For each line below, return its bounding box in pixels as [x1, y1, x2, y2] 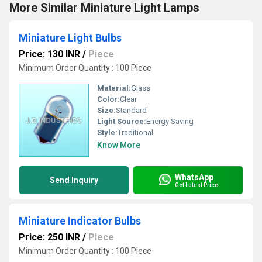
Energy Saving [146, 117, 194, 126]
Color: [97, 95, 120, 104]
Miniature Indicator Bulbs [19, 215, 141, 227]
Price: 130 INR [19, 49, 80, 60]
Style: [97, 128, 118, 137]
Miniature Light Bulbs [19, 32, 122, 44]
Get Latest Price [175, 181, 218, 188]
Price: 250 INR [19, 232, 80, 243]
